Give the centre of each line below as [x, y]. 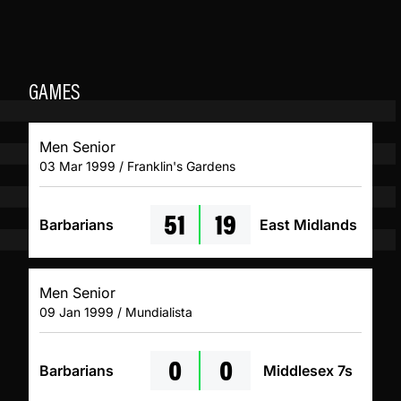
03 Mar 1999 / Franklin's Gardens [137, 166]
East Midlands [308, 225]
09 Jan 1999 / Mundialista [116, 312]
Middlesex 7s [308, 371]
